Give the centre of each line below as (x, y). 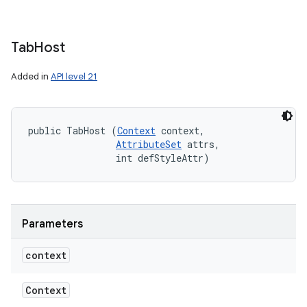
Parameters (52, 224)
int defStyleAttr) (119, 158)
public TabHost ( (73, 131)
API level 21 (74, 76)
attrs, (204, 144)
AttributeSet (149, 144)
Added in (31, 76)
